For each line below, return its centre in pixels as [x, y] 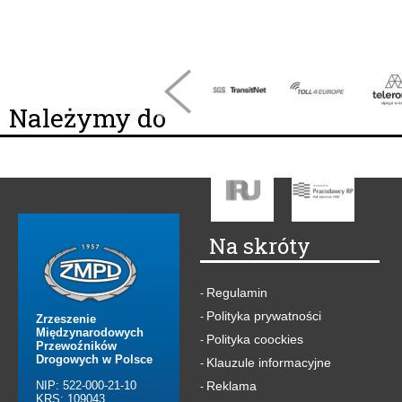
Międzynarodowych [90, 333]
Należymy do [87, 118]
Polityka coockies [255, 340]
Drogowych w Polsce [94, 360]
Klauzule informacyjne [269, 363]
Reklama [232, 386]
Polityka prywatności [264, 316]
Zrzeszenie [66, 319]
